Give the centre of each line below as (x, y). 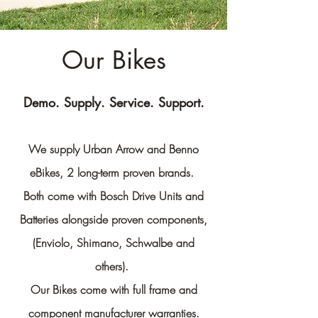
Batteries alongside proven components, (114, 219)
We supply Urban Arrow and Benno (114, 149)
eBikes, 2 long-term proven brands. (114, 172)
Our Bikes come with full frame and (114, 290)
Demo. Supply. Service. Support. (114, 102)
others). (114, 266)
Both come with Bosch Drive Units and (114, 196)
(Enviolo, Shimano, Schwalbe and (114, 243)
